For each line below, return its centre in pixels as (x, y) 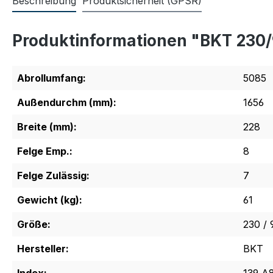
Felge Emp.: (45, 151)
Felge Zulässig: (53, 175)
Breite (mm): (47, 127)
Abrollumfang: (51, 78)
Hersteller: (43, 249)
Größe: (34, 224)
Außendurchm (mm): (67, 102)
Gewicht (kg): (50, 200)
